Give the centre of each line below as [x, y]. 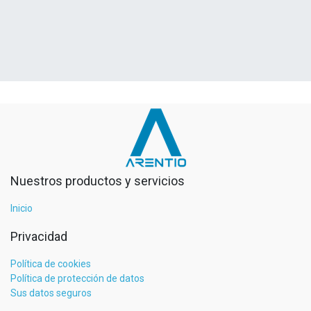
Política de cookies [51, 264]
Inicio [22, 209]
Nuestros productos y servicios [98, 181]
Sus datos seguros [51, 293]
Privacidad [39, 237]
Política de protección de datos [77, 279]
